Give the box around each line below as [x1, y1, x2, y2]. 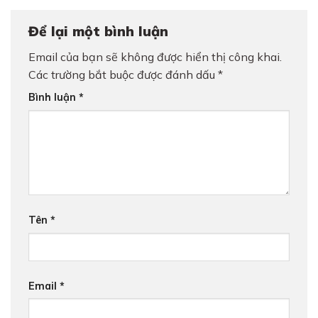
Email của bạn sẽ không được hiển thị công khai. [28, 50, 282, 65]
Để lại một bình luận [28, 22, 172, 40]
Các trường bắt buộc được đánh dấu [28, 67, 218, 82]
